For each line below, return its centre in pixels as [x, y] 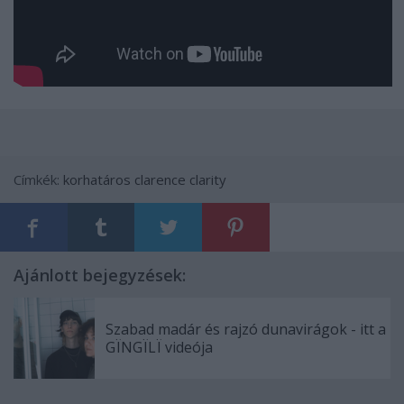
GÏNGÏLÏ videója [159, 347]
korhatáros [97, 179]
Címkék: [38, 179]
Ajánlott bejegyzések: [100, 275]
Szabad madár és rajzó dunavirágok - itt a [246, 329]
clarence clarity [180, 179]
